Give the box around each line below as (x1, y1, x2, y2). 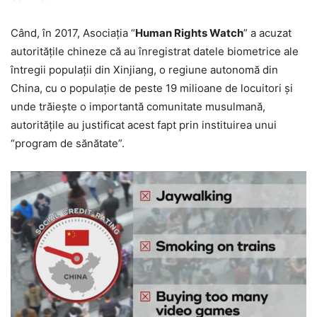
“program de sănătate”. (11, 137, 125, 151)
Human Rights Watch (135, 26, 243, 40)
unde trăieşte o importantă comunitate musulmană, (11, 100, 265, 114)
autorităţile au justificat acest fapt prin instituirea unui (11, 118, 277, 132)
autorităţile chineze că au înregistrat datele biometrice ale (11, 45, 299, 59)
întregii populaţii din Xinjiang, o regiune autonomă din (11, 63, 278, 77)
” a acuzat (243, 26, 292, 40)
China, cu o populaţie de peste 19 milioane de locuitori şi (11, 81, 293, 96)
